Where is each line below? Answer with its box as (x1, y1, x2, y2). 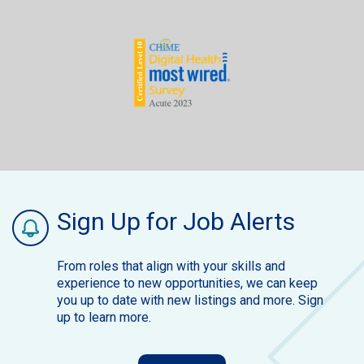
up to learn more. (57, 310, 151, 326)
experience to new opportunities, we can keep (57, 275, 318, 292)
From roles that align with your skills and (57, 258, 285, 275)
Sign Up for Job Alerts (57, 207, 295, 236)
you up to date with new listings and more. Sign (57, 292, 323, 309)
